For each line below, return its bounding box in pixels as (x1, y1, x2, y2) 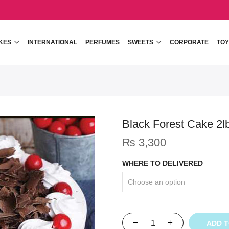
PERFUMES (85, 38, 120, 46)
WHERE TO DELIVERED (122, 158, 203, 167)
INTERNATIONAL (27, 38, 77, 46)
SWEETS (127, 38, 153, 46)
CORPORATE (169, 38, 209, 46)
